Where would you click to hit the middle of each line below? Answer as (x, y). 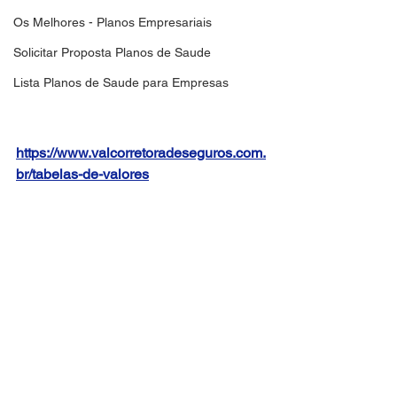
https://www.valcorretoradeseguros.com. (141, 152)
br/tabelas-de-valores (82, 174)
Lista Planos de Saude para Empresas (121, 82)
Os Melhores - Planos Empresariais (113, 22)
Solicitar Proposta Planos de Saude (112, 52)
